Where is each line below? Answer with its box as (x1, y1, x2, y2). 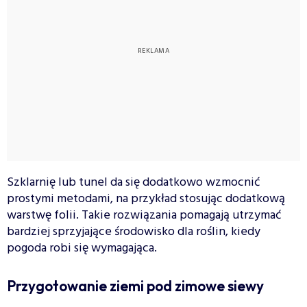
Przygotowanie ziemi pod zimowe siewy (7, 277, 264, 295)
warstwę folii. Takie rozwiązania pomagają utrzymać (7, 206, 281, 226)
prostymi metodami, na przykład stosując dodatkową (7, 189, 285, 210)
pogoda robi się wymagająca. (7, 238, 157, 259)
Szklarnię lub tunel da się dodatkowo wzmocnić (7, 173, 260, 193)
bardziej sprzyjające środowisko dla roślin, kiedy (7, 222, 260, 243)
